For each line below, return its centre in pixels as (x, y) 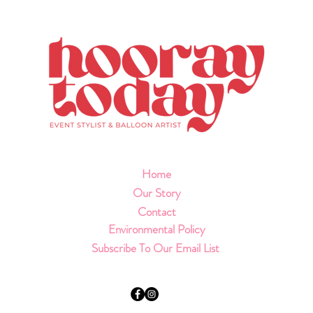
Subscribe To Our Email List (155, 248)
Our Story (156, 193)
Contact (156, 212)
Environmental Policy (156, 229)
